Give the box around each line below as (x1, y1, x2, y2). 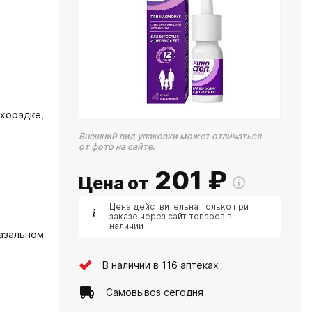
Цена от (79, 173, 149, 194)
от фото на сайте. (79, 141, 155, 152)
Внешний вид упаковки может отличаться (79, 131, 261, 141)
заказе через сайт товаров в (109, 211, 232, 221)
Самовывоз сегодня (106, 286, 203, 298)
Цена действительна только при (109, 201, 249, 212)
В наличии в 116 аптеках (102, 258, 219, 271)
